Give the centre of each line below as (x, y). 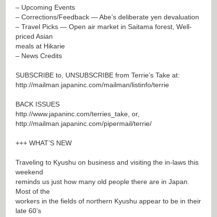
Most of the (33, 191)
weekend (29, 172)
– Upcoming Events (45, 7)
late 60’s (28, 210)
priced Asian (34, 36)
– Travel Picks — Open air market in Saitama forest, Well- (104, 26)
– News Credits (39, 55)
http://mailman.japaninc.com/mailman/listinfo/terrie (92, 85)
